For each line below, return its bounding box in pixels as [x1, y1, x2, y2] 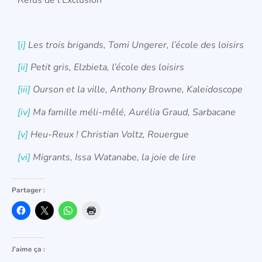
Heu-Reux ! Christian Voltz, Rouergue [28, 128, 189, 142]
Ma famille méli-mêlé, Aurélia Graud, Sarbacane [30, 105, 236, 119]
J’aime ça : [12, 244, 45, 254]
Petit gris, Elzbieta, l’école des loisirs [28, 60, 184, 74]
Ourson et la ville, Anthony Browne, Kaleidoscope [30, 83, 243, 96]
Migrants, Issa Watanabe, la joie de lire [30, 150, 196, 164]
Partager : [12, 185, 45, 195]
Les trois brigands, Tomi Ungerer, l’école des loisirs [26, 38, 244, 51]
